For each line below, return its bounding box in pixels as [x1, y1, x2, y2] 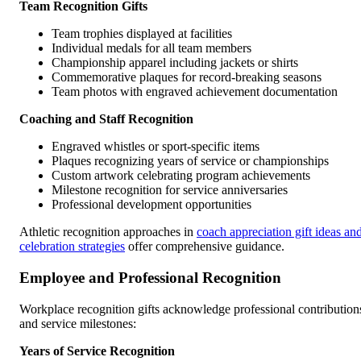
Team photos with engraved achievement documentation [52, 85, 338, 99]
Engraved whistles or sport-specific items [52, 139, 259, 154]
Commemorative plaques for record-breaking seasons [52, 70, 322, 85]
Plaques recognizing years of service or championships [52, 154, 329, 168]
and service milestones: [19, 316, 136, 330]
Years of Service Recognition [19, 343, 175, 358]
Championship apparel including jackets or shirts [52, 56, 298, 70]
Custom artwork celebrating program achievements [52, 168, 310, 183]
